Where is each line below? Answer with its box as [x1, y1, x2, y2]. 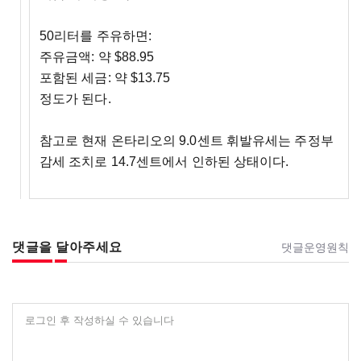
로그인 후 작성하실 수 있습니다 [25, 313, 175, 326]
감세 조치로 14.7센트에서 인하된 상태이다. [39, 155, 289, 169]
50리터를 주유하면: [39, 29, 152, 44]
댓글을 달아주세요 [12, 240, 122, 255]
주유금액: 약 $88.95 [39, 50, 155, 64]
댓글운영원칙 [281, 241, 349, 255]
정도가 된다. [39, 92, 111, 106]
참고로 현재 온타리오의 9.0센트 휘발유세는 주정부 [39, 134, 334, 148]
